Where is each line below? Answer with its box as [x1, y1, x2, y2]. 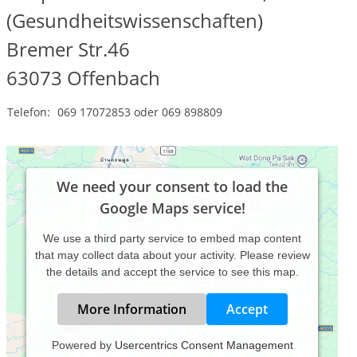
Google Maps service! [99, 198, 245, 218]
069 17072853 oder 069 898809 [57, 104, 222, 120]
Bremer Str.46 [6, 36, 130, 62]
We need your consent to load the [57, 177, 288, 196]
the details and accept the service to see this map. [45, 265, 299, 278]
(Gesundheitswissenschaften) [6, 7, 263, 33]
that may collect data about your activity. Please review [34, 249, 310, 261]
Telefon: [7, 104, 50, 120]
